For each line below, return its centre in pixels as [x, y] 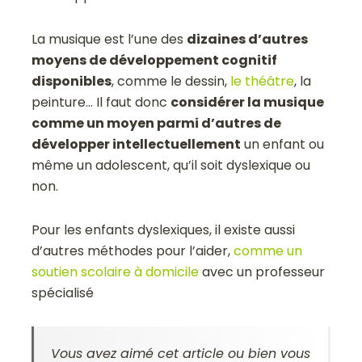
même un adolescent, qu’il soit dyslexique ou [171, 165]
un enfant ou [283, 144]
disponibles [72, 81]
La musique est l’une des [109, 39]
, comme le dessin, [171, 81]
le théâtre [263, 81]
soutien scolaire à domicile [116, 271]
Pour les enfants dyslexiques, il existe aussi [164, 229]
